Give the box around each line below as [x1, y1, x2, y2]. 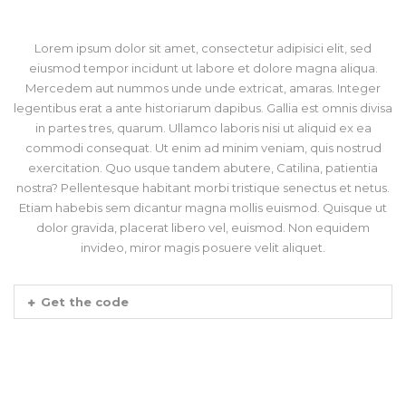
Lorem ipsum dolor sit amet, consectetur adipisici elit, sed [34, 41, 372, 55]
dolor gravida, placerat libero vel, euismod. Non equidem [36, 220, 370, 235]
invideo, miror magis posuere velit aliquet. [81, 240, 325, 255]
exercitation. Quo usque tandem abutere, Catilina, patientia [28, 160, 378, 175]
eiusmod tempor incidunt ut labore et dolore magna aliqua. [28, 61, 378, 75]
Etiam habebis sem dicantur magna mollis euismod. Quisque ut [19, 200, 387, 215]
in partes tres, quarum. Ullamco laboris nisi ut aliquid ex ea [34, 121, 372, 135]
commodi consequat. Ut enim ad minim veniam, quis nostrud [24, 140, 382, 155]
